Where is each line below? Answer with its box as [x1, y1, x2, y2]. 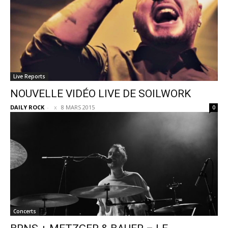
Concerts [13, 208, 36, 215]
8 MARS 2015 [61, 103, 95, 111]
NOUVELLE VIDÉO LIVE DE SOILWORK [10, 88, 191, 100]
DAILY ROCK [10, 103, 44, 111]
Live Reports [13, 73, 45, 80]
